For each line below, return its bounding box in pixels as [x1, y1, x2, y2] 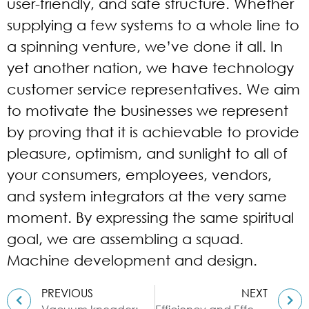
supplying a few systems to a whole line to [7, 17, 299, 33]
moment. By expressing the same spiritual [7, 209, 294, 226]
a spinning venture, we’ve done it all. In [7, 38, 283, 54]
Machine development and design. [7, 252, 257, 268]
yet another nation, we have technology [7, 59, 294, 76]
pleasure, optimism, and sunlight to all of [7, 145, 288, 161]
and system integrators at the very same [7, 188, 287, 204]
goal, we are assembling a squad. [7, 230, 243, 247]
